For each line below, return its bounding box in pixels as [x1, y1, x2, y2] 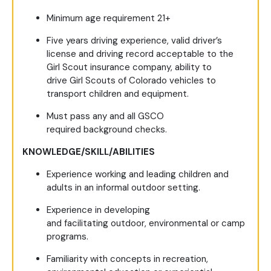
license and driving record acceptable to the [47, 48, 233, 60]
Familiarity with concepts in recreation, [47, 253, 208, 266]
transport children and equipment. [47, 88, 189, 100]
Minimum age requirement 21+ [47, 12, 171, 25]
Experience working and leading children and [47, 168, 229, 181]
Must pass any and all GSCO [47, 110, 164, 123]
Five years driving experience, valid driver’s [47, 34, 222, 47]
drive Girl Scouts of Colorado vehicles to [47, 74, 216, 87]
